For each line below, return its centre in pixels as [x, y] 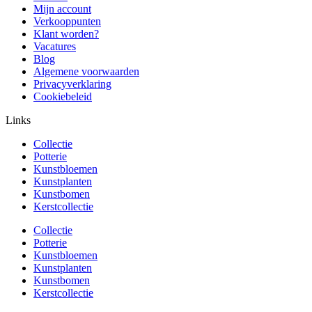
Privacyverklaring [72, 84]
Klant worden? [66, 34]
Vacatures [55, 47]
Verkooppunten [67, 22]
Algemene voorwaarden [86, 72]
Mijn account [62, 9]
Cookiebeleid [63, 97]
